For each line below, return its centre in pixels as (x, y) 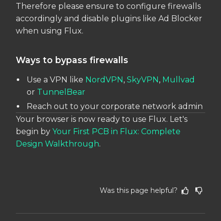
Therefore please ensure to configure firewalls (108, 6)
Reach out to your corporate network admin (115, 106)
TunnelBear (61, 92)
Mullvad (179, 79)
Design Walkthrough (57, 144)
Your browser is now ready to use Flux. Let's (102, 119)
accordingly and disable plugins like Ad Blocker (109, 19)
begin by (34, 131)
